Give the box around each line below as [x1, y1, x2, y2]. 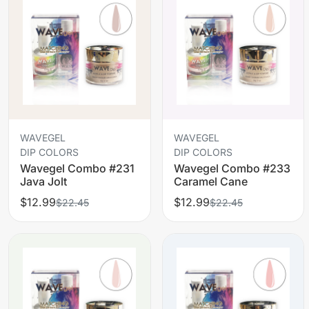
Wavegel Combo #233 [173, 161, 290, 175]
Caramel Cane [173, 174, 248, 188]
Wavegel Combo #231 [20, 161, 134, 175]
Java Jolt [20, 174, 67, 188]
